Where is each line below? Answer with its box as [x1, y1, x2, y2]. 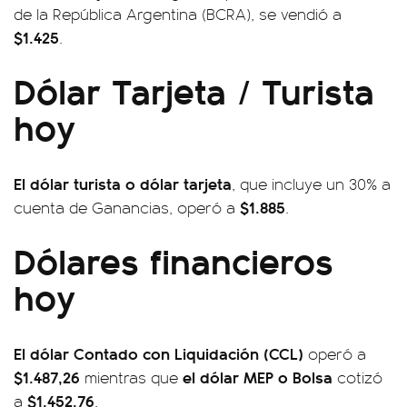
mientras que [80, 366, 183, 388]
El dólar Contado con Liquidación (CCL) [14, 342, 303, 364]
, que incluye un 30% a [232, 173, 391, 194]
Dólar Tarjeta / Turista [14, 64, 374, 115]
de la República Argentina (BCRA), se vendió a [14, 3, 342, 25]
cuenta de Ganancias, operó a [14, 196, 240, 218]
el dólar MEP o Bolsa [183, 365, 333, 388]
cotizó [333, 366, 382, 388]
